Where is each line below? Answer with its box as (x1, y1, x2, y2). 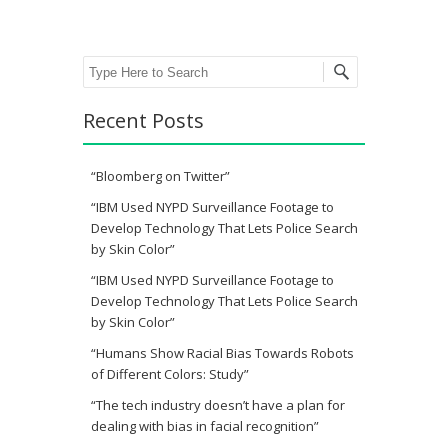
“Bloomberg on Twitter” (91, 167, 230, 186)
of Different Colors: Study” (91, 365, 249, 384)
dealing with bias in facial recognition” (91, 417, 319, 436)
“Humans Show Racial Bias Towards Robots (91, 344, 354, 363)
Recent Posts (83, 107, 204, 135)
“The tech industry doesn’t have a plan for (91, 396, 345, 415)
